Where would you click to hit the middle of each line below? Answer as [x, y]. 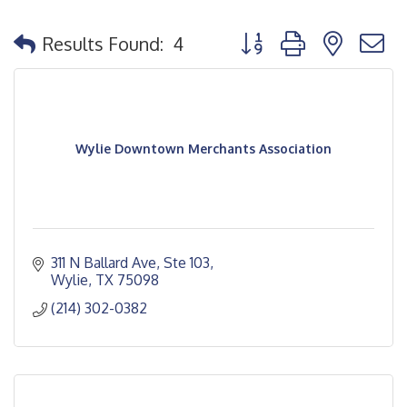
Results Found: [103, 43]
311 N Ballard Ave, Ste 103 [130, 263]
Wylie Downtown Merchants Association [203, 149]
